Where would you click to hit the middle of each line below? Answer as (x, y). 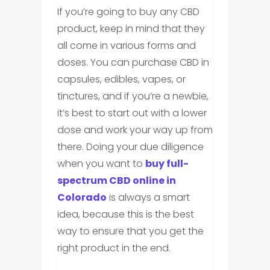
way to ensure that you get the (130, 231)
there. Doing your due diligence (130, 146)
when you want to (101, 163)
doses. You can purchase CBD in (133, 62)
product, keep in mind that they (131, 28)
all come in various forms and (126, 45)
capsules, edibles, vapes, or (121, 79)
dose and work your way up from (135, 130)
